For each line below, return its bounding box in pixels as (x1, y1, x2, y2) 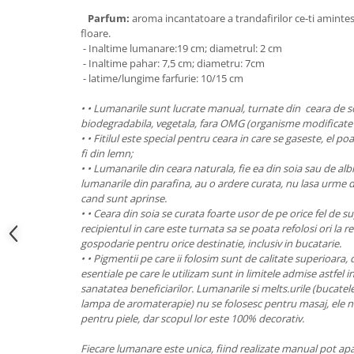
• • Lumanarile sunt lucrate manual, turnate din (81, 101, 303, 115)
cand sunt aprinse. (81, 191, 167, 205)
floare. (81, 26, 111, 40)
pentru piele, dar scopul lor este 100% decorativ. (81, 311, 304, 326)
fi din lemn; (81, 146, 133, 160)
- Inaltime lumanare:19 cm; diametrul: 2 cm (81, 41, 282, 55)
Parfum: (88, 11, 132, 25)
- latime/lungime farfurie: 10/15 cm (81, 71, 243, 85)
